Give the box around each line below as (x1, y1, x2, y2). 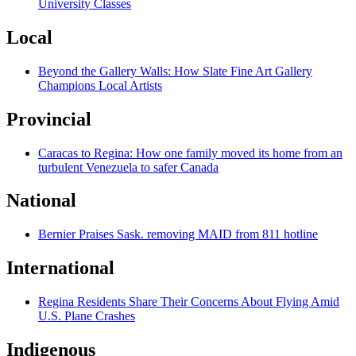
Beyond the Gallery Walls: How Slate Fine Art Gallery (38, 64, 312, 78)
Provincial (6, 108, 91, 130)
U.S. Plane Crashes (38, 309, 135, 323)
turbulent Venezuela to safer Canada (38, 160, 219, 174)
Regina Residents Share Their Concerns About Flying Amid (38, 295, 339, 309)
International (6, 257, 114, 279)
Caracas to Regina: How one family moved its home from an (38, 145, 342, 160)
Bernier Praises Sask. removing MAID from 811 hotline (38, 227, 318, 242)
